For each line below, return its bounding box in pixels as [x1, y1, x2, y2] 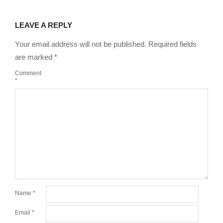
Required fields [148, 39, 197, 48]
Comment [15, 70, 41, 77]
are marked [15, 52, 54, 61]
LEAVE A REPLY [15, 20, 72, 29]
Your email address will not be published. [15, 39, 146, 48]
